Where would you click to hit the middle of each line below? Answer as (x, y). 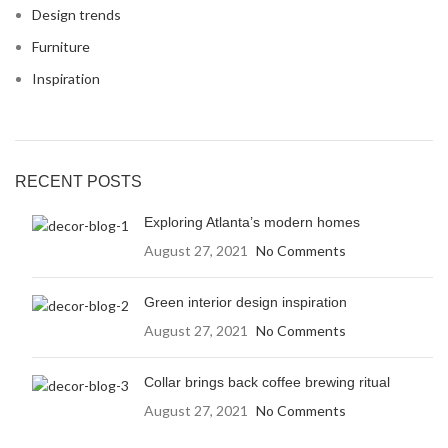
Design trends (76, 15)
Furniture (61, 47)
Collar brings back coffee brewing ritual (267, 382)
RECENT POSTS (78, 182)
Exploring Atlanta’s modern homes (252, 222)
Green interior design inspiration (245, 302)
